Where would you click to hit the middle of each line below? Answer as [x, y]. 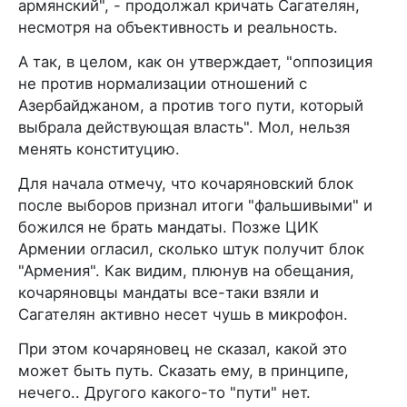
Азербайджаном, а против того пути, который [191, 105]
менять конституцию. [99, 149]
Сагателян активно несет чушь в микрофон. [183, 314]
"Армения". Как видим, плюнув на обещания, [186, 271]
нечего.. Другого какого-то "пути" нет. [164, 392]
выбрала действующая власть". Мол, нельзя [184, 127]
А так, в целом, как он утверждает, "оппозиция [195, 62]
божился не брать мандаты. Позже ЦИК [169, 227]
